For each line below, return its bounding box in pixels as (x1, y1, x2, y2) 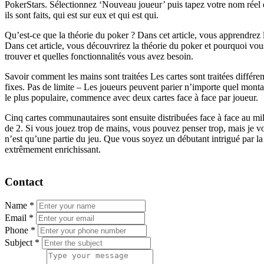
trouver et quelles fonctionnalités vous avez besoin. (5, 51, 193, 62)
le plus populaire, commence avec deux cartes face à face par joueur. (5, 93, 258, 103)
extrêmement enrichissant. (5, 144, 101, 155)
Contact (5, 175, 43, 188)
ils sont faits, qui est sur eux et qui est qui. (5, 10, 159, 21)
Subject (5, 237, 35, 247)
